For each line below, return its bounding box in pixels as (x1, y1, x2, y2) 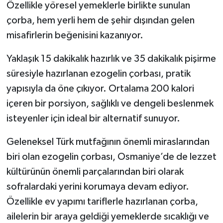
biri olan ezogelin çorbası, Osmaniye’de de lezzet (6, 152, 217, 162)
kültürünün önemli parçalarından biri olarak (6, 167, 184, 177)
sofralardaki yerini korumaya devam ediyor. (6, 182, 189, 192)
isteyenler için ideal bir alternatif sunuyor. (6, 113, 180, 123)
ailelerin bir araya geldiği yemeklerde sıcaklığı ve (6, 212, 209, 222)
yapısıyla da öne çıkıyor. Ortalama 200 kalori (6, 84, 194, 94)
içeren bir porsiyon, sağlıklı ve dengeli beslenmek (6, 99, 214, 109)
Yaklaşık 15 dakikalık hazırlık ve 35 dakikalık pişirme (6, 54, 216, 64)
